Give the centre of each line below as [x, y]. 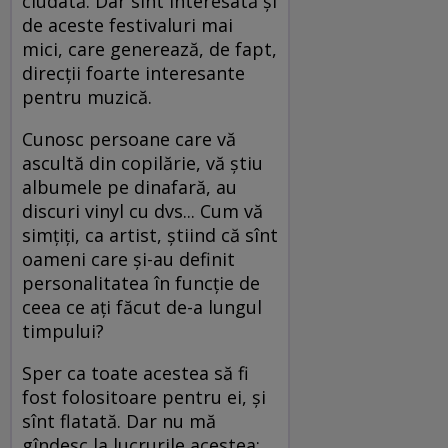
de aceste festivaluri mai [127, 24]
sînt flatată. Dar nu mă [119, 420]
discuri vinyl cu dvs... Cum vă [142, 210]
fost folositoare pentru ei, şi [144, 396]
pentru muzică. [92, 96]
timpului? [65, 330]
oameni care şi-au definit [128, 258]
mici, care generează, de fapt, [149, 48]
